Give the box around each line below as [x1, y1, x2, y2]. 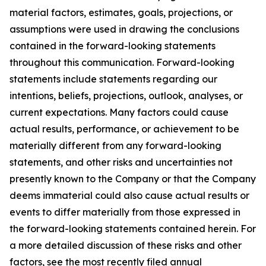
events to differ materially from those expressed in [9, 206, 240, 218]
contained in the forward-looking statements [9, 40, 216, 52]
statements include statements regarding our [9, 73, 217, 85]
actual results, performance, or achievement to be [9, 123, 239, 135]
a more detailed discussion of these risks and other [9, 239, 242, 251]
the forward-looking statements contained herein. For [9, 223, 256, 235]
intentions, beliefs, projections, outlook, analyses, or [9, 90, 243, 102]
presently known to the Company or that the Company [9, 173, 256, 185]
